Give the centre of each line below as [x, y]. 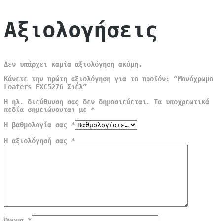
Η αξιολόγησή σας [37, 141]
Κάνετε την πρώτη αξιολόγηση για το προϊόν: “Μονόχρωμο [109, 79]
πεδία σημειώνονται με [47, 110]
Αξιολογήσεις [81, 30]
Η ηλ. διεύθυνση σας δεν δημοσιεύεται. [77, 102]
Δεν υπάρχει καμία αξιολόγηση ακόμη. [73, 64]
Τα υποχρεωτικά [182, 102]
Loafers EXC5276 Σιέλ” [45, 87]
